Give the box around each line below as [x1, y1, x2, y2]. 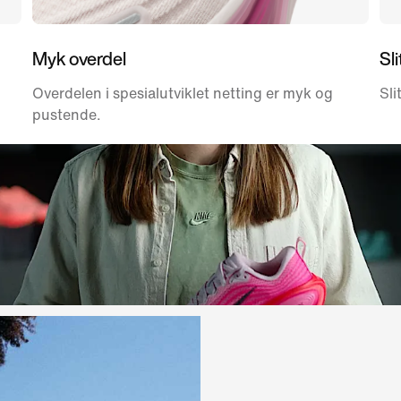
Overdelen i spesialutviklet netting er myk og [32, 85, 333, 101]
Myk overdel [32, 45, 126, 72]
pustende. [32, 107, 101, 123]
